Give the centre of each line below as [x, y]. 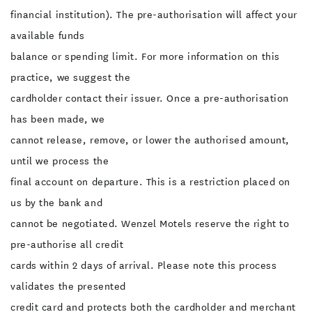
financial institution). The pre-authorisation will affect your [154, 15]
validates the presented [68, 286]
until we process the [60, 161]
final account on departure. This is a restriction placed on [151, 182]
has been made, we [58, 119]
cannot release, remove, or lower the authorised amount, [150, 140]
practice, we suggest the [71, 77]
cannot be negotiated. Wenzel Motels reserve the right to [150, 224]
